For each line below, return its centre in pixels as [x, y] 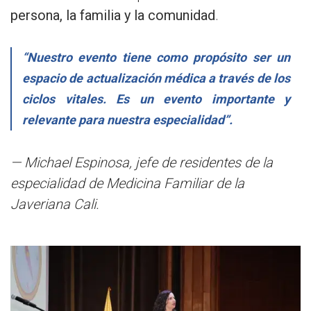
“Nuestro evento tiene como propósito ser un [156, 58]
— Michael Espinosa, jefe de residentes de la [142, 163]
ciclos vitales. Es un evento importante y [156, 99]
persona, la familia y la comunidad [113, 16]
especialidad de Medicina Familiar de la [127, 184]
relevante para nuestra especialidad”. [127, 120]
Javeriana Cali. [57, 204]
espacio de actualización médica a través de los [156, 78]
